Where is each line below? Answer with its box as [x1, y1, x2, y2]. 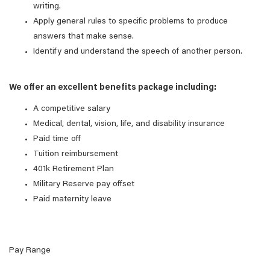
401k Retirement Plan [33, 165, 114, 174]
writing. [33, 2, 61, 11]
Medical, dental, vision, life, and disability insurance [33, 120, 225, 128]
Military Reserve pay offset [33, 180, 134, 189]
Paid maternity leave [33, 195, 111, 204]
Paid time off [33, 135, 81, 143]
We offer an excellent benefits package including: [9, 84, 216, 92]
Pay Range [9, 246, 51, 255]
